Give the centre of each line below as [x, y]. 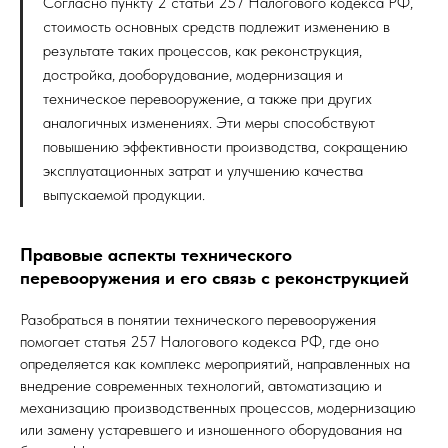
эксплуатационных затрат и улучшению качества [203, 171]
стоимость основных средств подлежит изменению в [216, 27]
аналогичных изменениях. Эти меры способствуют [209, 123]
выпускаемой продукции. [124, 195]
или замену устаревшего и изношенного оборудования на [211, 430]
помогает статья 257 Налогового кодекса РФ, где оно [199, 342]
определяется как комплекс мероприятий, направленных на [215, 364]
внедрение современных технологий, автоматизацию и [201, 386]
